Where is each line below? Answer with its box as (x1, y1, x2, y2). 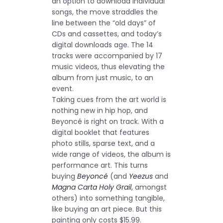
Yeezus (129, 171, 153, 181)
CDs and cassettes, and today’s (52, 29, 162, 39)
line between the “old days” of (52, 18, 156, 28)
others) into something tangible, (52, 193, 165, 203)
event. (52, 84, 74, 94)
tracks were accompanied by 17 (52, 51, 162, 61)
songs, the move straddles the (52, 7, 158, 17)
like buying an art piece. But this (52, 204, 162, 214)
